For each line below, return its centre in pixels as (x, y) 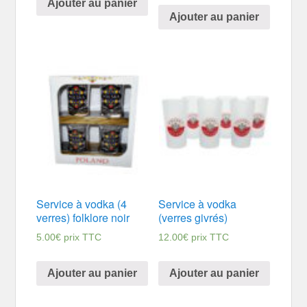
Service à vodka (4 (82, 204)
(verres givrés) (193, 218)
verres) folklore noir (83, 218)
